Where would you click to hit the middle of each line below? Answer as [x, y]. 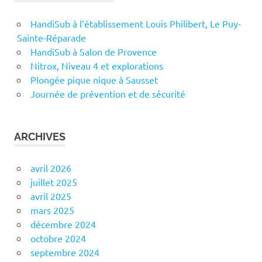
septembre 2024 [65, 252]
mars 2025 [52, 210]
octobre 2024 [58, 238]
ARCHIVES [40, 137]
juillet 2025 [54, 182]
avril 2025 [51, 196]
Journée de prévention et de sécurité [108, 94]
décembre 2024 [63, 224]
